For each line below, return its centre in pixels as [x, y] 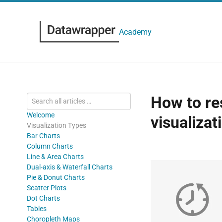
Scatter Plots [46, 188]
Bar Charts [43, 136]
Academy [135, 32]
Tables [36, 208]
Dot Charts [43, 198]
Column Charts [50, 146]
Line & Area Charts [55, 156]
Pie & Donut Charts [55, 177]
